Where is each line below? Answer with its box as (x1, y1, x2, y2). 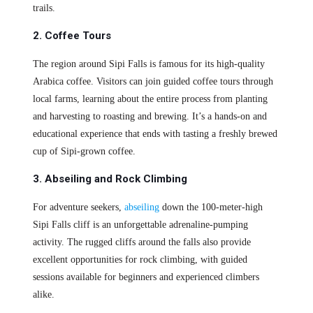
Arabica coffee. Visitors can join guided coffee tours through (32, 76, 273, 87)
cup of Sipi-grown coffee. (32, 146, 136, 157)
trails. (32, 3, 55, 14)
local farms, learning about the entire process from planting (32, 94, 268, 105)
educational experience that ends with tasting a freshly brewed (32, 129, 277, 140)
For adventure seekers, (32, 202, 124, 213)
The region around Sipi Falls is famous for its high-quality (32, 59, 265, 70)
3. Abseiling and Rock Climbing (32, 173, 187, 186)
